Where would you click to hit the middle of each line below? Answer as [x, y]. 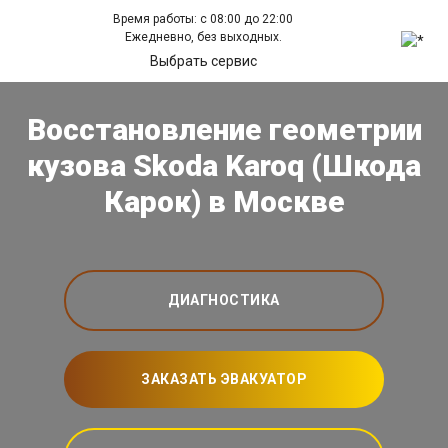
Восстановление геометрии [224, 130]
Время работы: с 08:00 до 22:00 [203, 19]
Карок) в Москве [224, 202]
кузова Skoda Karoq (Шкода [224, 166]
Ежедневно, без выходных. [203, 37]
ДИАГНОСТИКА [224, 300]
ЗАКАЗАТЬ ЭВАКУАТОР [224, 379]
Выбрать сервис [203, 61]
